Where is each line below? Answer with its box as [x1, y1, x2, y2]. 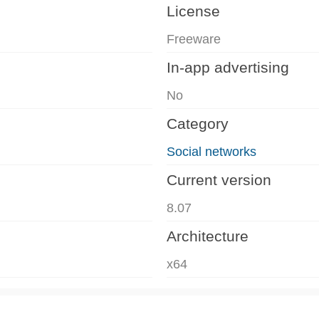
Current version [167, 171, 271, 188]
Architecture [167, 227, 249, 244]
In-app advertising [167, 58, 289, 75]
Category [167, 115, 229, 132]
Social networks [167, 144, 256, 159]
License [167, 2, 220, 19]
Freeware [167, 31, 221, 46]
